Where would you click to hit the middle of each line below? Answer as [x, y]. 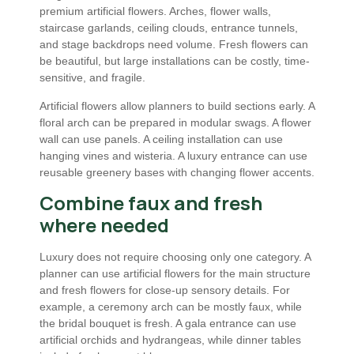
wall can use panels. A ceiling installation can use [161, 139]
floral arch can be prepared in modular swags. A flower [175, 122]
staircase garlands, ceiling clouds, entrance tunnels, [169, 28]
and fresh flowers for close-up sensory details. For [165, 290]
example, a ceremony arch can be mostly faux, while [171, 307]
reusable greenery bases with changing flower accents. [177, 172]
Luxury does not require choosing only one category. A [175, 257]
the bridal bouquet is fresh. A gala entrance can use [168, 324]
